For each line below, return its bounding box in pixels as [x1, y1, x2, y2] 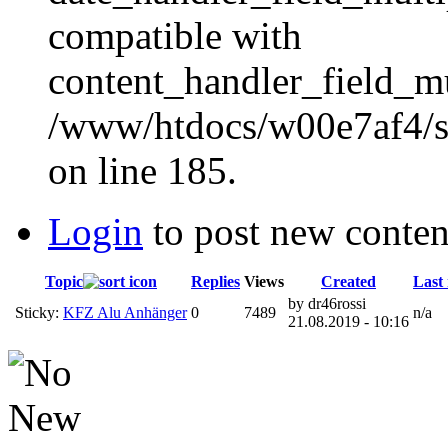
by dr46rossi [288, 294, 366, 312]
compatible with [48, 13, 302, 57]
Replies [191, 272, 240, 290]
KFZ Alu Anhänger [63, 303, 187, 321]
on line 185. [48, 148, 237, 192]
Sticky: [15, 303, 63, 321]
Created [321, 272, 376, 290]
